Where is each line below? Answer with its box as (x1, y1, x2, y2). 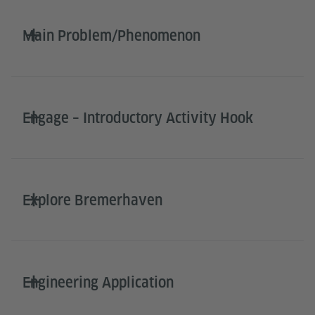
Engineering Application (22, 274, 174, 292)
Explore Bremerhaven (22, 192, 162, 210)
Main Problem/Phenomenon (22, 27, 200, 45)
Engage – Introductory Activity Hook (22, 110, 253, 127)
